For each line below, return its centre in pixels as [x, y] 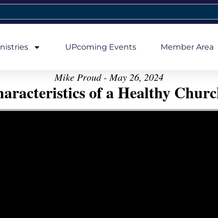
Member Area [187, 47]
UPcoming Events [100, 47]
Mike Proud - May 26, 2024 [109, 77]
